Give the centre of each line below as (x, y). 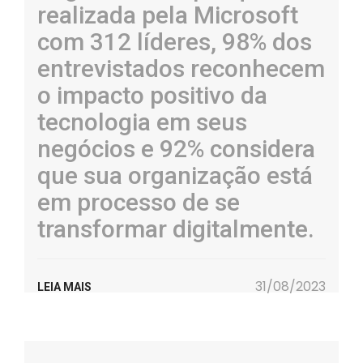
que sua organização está (175, 175)
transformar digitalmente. (179, 229)
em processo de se (139, 202)
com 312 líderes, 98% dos (175, 42)
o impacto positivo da (152, 95)
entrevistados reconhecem (181, 68)
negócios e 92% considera (176, 149)
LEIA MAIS (64, 287)
